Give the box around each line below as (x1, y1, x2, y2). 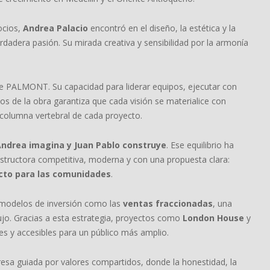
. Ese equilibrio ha (166, 139, 234, 151)
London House (183, 212, 244, 224)
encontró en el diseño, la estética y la (88, 22, 236, 34)
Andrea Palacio (23, 22, 88, 34)
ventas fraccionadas (123, 198, 213, 209)
